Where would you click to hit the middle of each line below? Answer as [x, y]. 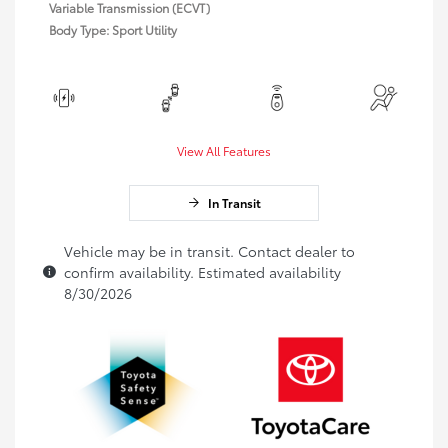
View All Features [224, 150]
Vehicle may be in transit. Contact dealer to [209, 250]
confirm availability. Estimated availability [202, 271]
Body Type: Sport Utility [113, 29]
